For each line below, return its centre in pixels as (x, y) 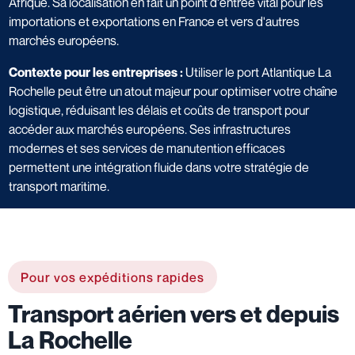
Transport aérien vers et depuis (174, 313)
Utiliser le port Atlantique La (257, 72)
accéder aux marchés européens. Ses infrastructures (150, 129)
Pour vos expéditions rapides (113, 277)
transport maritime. (59, 186)
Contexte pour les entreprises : (96, 72)
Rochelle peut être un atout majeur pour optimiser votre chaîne (173, 91)
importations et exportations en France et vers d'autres (154, 21)
